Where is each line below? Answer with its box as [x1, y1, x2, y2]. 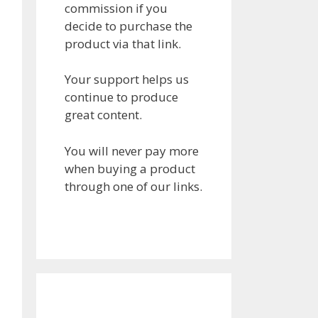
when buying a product [65, 160, 195, 177]
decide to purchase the [65, 17, 192, 34]
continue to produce [65, 89, 178, 106]
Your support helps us [65, 71, 189, 88]
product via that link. [65, 35, 181, 52]
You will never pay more [65, 142, 199, 159]
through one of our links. [65, 177, 202, 194]
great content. [65, 106, 142, 124]
